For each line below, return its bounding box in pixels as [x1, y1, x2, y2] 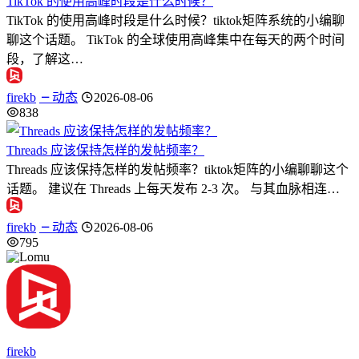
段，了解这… [6, 51, 83, 66]
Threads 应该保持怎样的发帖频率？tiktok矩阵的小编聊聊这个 [6, 162, 349, 176]
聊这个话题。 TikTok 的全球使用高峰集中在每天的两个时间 [6, 32, 345, 46]
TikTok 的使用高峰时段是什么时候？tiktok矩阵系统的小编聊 [6, 13, 345, 27]
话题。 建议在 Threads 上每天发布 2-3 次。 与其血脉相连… [6, 181, 340, 196]
